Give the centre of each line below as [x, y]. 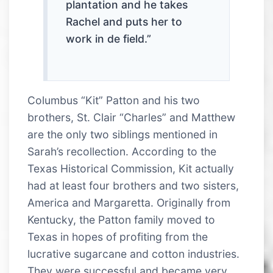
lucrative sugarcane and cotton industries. [133, 253]
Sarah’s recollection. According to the [122, 151]
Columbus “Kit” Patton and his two [114, 100]
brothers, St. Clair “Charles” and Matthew [131, 117]
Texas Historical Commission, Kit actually [131, 168]
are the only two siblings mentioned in [122, 134]
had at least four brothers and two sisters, [133, 185]
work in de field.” [109, 39]
